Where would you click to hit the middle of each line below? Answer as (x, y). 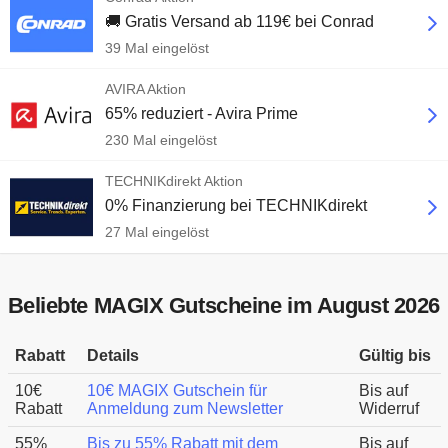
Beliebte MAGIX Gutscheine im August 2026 (223, 305)
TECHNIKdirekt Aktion (174, 181)
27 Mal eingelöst (157, 232)
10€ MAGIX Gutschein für (177, 390)
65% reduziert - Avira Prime (201, 113)
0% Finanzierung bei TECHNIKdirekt (236, 205)
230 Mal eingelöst (161, 140)
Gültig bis (395, 355)
